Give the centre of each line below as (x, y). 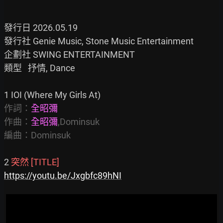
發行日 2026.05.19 (41, 28)
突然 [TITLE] (35, 162)
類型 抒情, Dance (40, 68)
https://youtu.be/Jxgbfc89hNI (63, 175)
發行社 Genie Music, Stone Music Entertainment (99, 41)
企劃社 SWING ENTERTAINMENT (69, 55)
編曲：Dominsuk (37, 135)
